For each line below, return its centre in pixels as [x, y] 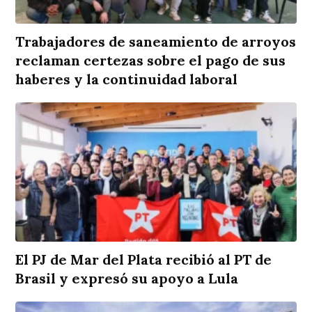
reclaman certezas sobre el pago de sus [151, 61]
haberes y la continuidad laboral [127, 79]
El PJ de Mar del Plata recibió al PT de [144, 260]
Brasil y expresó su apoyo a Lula [127, 279]
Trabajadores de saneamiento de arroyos [156, 42]
